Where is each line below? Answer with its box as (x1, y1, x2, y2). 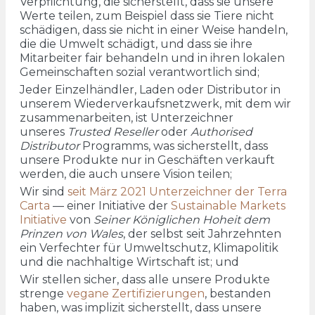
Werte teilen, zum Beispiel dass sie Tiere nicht (20, 8, 274, 22)
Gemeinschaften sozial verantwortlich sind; (20, 65, 259, 79)
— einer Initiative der (50, 199, 171, 213)
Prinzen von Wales (20, 227, 123, 241)
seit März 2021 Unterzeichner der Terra (67, 185, 287, 199)
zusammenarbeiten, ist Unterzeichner (20, 110, 233, 124)
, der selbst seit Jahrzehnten (123, 227, 281, 241)
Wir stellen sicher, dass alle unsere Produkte (20, 273, 270, 287)
